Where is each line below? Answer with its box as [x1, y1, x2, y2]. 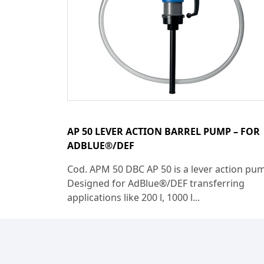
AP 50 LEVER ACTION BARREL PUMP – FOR [67, 124, 260, 138]
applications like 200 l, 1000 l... [67, 190, 200, 204]
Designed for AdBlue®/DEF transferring [67, 176, 245, 190]
